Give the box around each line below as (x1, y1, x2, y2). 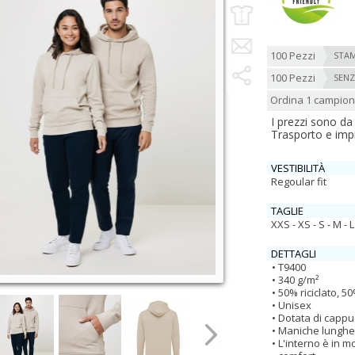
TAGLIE (271, 204, 303, 218)
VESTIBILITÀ (271, 161, 325, 175)
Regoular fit (271, 174, 326, 189)
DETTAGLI (271, 246, 316, 261)
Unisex (278, 298, 311, 312)
